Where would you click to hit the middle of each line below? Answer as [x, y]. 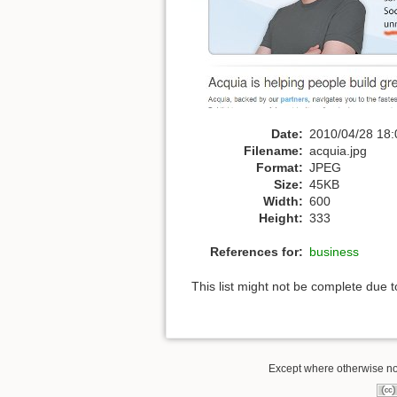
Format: [280, 167]
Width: [283, 201]
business [334, 252]
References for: [257, 252]
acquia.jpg [338, 150]
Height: [281, 218]
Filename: [273, 150]
